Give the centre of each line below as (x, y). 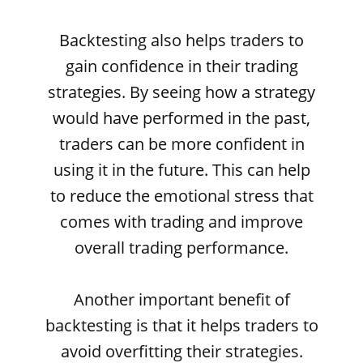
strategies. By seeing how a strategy (181, 92)
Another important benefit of (181, 299)
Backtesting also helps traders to (181, 40)
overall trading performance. (181, 248)
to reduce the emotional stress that (181, 196)
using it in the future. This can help (181, 170)
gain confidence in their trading (181, 66)
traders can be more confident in (181, 144)
